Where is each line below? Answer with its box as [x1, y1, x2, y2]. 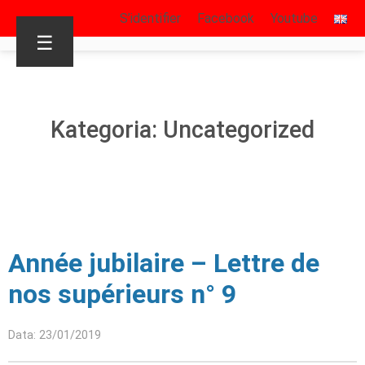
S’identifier [120, 11, 181, 26]
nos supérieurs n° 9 [8, 279, 236, 310]
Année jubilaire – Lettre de [8, 248, 319, 279]
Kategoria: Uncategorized [51, 116, 314, 143]
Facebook [197, 11, 254, 26]
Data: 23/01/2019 [8, 328, 101, 342]
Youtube [270, 11, 318, 26]
